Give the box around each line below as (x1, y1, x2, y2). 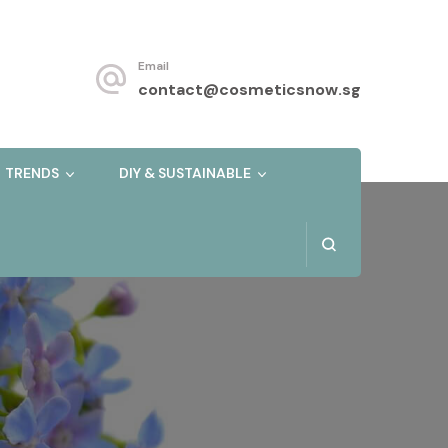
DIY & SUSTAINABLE (119, 164, 251, 183)
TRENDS (5, 164, 59, 183)
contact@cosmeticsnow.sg (138, 79, 361, 100)
